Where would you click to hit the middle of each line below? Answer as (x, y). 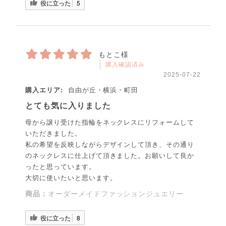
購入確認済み (125, 64)
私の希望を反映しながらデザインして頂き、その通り (110, 144)
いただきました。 (53, 133)
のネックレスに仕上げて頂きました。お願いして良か (110, 155)
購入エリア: (44, 90)
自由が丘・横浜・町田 (102, 90)
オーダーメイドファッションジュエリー (116, 193)
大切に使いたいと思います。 (71, 178)
